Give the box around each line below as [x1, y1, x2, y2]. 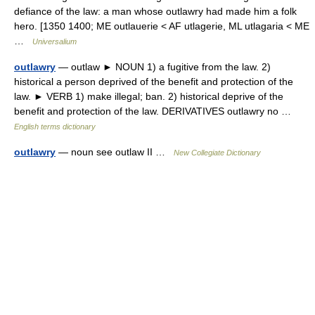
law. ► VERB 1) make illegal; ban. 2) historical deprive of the [14, 91, 283, 102]
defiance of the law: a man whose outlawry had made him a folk [14, 6, 297, 17]
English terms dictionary [14, 122, 96, 131]
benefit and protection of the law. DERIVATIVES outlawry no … [14, 105, 297, 117]
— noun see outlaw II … [56, 146, 174, 157]
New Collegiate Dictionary [174, 148, 261, 157]
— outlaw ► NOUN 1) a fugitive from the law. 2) [56, 61, 271, 72]
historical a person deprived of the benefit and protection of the [14, 76, 293, 87]
